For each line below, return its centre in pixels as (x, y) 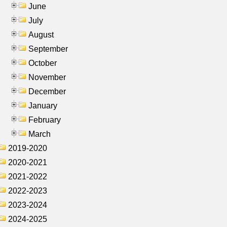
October (43, 63)
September (48, 49)
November (47, 77)
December (47, 91)
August (41, 34)
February (45, 120)
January (43, 105)
